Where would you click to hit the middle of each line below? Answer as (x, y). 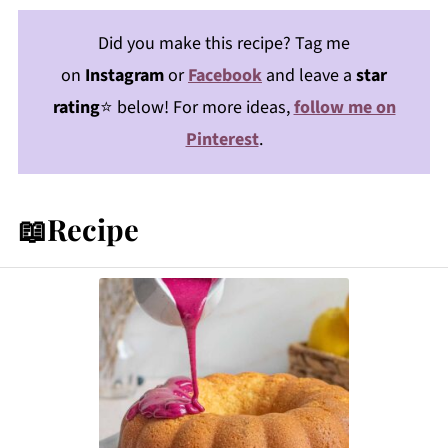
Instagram (124, 76)
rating (76, 108)
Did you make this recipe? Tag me (224, 44)
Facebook (225, 76)
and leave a (309, 76)
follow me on (344, 108)
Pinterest (222, 140)
